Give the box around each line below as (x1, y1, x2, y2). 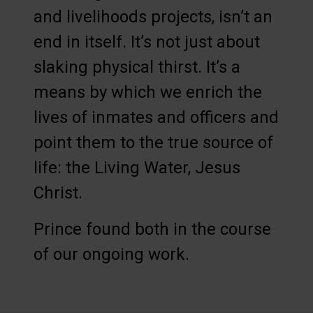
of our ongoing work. (34, 244, 189, 264)
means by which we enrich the (34, 82, 262, 102)
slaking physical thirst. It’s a (34, 57, 240, 77)
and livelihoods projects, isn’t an (34, 6, 272, 27)
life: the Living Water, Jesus (34, 157, 240, 177)
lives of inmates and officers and (34, 107, 279, 127)
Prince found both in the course (34, 219, 271, 239)
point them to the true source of (34, 132, 273, 152)
